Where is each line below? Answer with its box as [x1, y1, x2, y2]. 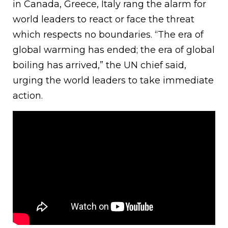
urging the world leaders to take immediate [13, 75, 214, 87]
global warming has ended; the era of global [13, 44, 215, 56]
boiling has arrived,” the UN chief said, [13, 60, 186, 71]
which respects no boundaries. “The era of [13, 29, 204, 41]
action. [13, 90, 43, 102]
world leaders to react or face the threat [13, 14, 194, 25]
